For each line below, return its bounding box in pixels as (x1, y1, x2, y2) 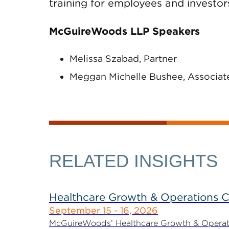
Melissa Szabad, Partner (70, 53, 177, 64)
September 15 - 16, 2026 (49, 205, 158, 216)
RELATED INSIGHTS (49, 151, 218, 171)
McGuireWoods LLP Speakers (49, 25, 200, 37)
